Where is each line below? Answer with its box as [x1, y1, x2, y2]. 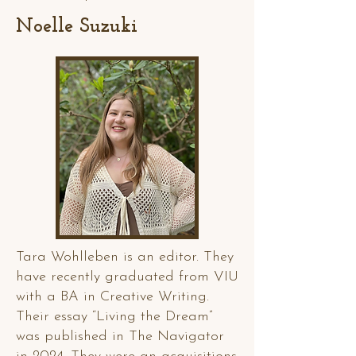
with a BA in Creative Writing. [16, 289, 209, 304]
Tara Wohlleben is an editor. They [16, 250, 234, 265]
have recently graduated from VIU [16, 269, 238, 284]
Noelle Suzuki [16, 17, 137, 37]
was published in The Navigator [16, 329, 224, 344]
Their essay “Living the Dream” [16, 309, 212, 324]
